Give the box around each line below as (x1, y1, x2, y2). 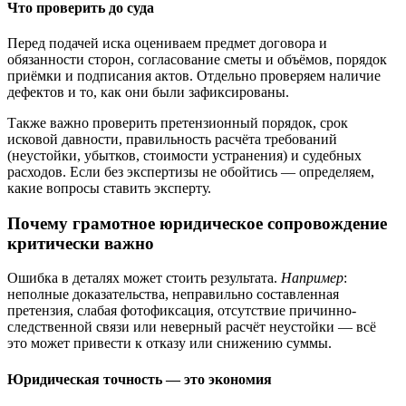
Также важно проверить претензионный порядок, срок (7, 114, 348, 130)
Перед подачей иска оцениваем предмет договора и (7, 34, 327, 51)
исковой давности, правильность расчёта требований (7, 130, 337, 147)
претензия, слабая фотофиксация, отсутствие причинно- (7, 303, 356, 319)
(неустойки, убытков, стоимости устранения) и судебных (7, 147, 362, 163)
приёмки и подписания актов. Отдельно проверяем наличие (7, 67, 381, 83)
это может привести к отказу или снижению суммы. (7, 335, 332, 352)
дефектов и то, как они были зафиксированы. (7, 83, 289, 100)
